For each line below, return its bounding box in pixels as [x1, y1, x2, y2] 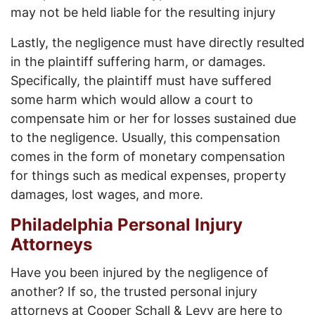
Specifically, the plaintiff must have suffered [11, 73, 271, 89]
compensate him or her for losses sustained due [11, 111, 296, 127]
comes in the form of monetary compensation [11, 149, 285, 165]
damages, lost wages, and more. [11, 187, 203, 202]
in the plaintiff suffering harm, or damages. [11, 54, 266, 70]
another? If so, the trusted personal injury [11, 284, 257, 300]
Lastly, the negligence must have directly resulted [11, 35, 304, 51]
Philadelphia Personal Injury [11, 214, 243, 236]
